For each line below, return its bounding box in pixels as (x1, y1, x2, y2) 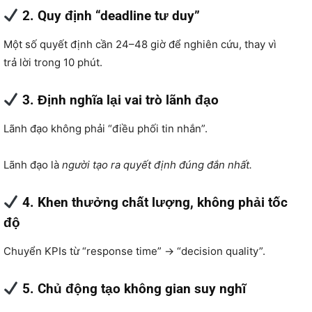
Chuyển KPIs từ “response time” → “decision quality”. (3, 244, 265, 258)
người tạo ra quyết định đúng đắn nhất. (62, 157, 252, 171)
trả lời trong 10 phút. (3, 55, 102, 69)
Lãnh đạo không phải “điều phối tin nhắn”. (3, 121, 208, 135)
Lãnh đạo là (3, 157, 62, 171)
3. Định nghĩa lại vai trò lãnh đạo (18, 91, 219, 108)
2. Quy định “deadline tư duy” (18, 7, 200, 24)
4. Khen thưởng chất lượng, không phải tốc (18, 194, 288, 210)
